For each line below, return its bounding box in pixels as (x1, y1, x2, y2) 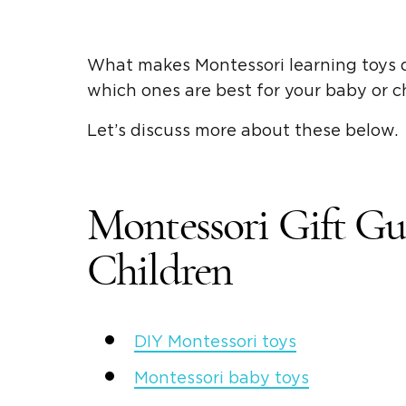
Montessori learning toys (195, 57, 396, 74)
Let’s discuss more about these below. (87, 122, 398, 140)
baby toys (224, 370, 309, 387)
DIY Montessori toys (134, 333, 296, 351)
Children (87, 247, 233, 294)
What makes (87, 57, 195, 74)
